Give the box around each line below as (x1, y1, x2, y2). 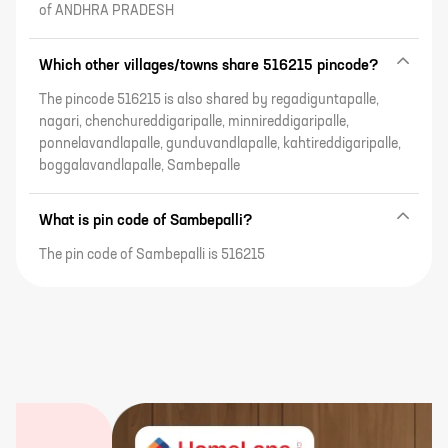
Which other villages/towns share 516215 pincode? (39, 58, 379, 73)
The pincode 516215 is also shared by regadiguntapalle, (39, 93, 379, 107)
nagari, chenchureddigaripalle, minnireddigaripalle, (39, 115, 349, 129)
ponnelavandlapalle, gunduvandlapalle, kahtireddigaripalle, (39, 137, 401, 151)
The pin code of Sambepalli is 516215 (39, 248, 265, 262)
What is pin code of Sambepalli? (39, 213, 253, 228)
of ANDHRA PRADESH (39, 4, 174, 18)
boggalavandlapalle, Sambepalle (39, 159, 240, 173)
